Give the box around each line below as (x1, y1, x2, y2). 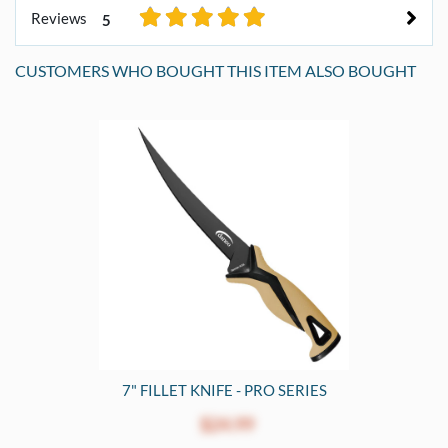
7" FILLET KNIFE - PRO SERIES (121, 380, 327, 399)
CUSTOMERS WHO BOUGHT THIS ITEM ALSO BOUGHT (15, 60, 416, 80)
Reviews (31, 9, 87, 28)
